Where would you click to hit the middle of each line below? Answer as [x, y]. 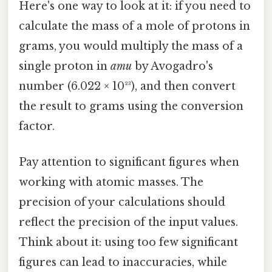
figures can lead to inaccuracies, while [123, 262]
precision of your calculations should [122, 202]
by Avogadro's [172, 66]
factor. [37, 126]
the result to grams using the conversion [131, 106]
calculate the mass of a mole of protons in [134, 26]
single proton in [65, 66]
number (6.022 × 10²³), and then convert [127, 86]
